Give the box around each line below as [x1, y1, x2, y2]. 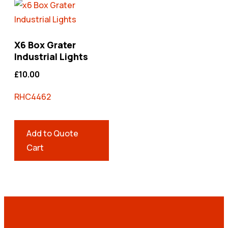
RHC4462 [14, 91, 51, 102]
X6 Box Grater [14, 38, 76, 51]
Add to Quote [26, 127, 78, 139]
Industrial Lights [14, 50, 88, 63]
